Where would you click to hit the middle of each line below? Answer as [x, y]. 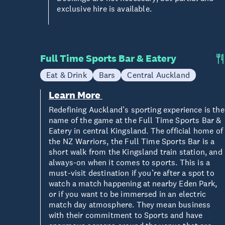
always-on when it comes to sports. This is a [130, 162]
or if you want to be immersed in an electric [128, 194]
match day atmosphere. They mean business [130, 204]
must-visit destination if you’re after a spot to [132, 173]
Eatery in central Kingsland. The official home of [136, 131]
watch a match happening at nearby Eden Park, [133, 183]
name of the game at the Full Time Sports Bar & [135, 120]
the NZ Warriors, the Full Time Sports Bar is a [132, 141]
